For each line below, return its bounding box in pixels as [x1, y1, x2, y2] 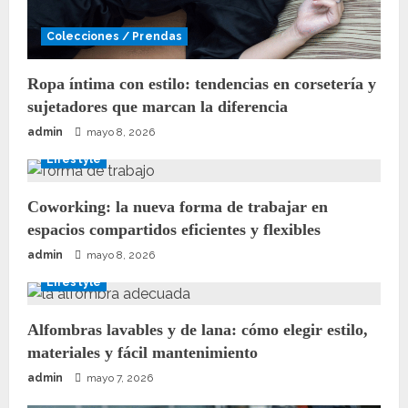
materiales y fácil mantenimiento [27, 343, 258, 362]
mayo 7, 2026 [84, 372, 153, 385]
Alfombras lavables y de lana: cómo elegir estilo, [27, 321, 368, 340]
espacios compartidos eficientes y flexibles [27, 220, 321, 240]
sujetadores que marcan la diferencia [27, 97, 288, 117]
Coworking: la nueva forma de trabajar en [27, 198, 328, 217]
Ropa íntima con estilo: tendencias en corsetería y [27, 75, 376, 94]
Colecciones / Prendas [46, 30, 183, 44]
